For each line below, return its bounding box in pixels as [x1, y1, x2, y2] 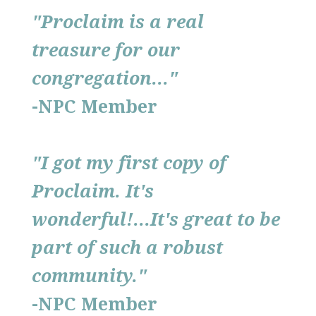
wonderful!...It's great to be [32, 209, 280, 230]
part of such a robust [32, 238, 223, 258]
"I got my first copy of [32, 153, 226, 174]
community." [32, 266, 147, 286]
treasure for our [32, 40, 180, 61]
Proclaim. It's [32, 181, 154, 202]
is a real [124, 12, 204, 32]
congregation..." [32, 68, 178, 89]
